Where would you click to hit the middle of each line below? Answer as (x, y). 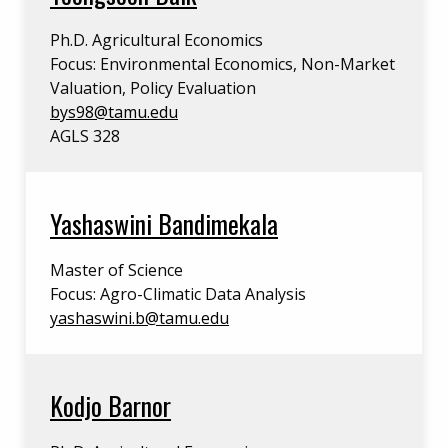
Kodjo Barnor (110, 405)
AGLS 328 (85, 136)
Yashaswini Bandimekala (164, 223)
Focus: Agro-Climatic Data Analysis (178, 294)
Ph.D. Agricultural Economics (156, 40)
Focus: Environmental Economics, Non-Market (222, 64)
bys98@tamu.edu (114, 112)
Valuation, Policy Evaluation (153, 88)
